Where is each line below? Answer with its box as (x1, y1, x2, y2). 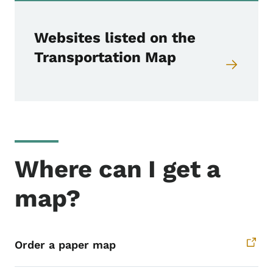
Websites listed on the (34, 29, 196, 46)
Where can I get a (15, 154, 221, 183)
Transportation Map (34, 48, 176, 66)
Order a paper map (15, 238, 116, 251)
